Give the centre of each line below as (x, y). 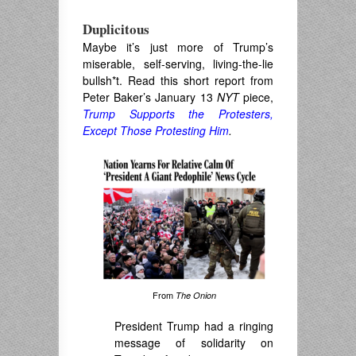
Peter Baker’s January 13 (148, 97)
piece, (256, 97)
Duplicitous (116, 29)
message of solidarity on (194, 343)
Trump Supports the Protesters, (178, 114)
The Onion (195, 296)
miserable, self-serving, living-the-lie (178, 64)
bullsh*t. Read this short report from (178, 80)
